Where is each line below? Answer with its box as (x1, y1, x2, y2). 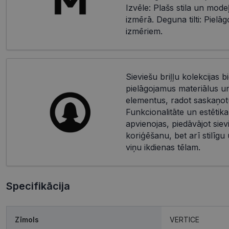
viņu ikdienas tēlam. (125, 142, 200, 153)
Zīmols (15, 215, 39, 224)
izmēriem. (125, 26, 163, 37)
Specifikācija (6, 180, 70, 193)
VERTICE (170, 215, 199, 224)
